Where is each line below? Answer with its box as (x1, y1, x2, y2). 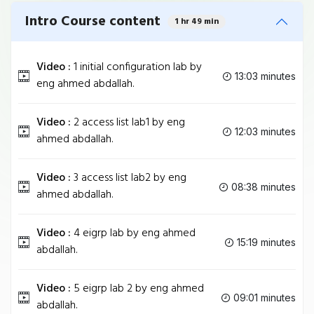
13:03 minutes (232, 69, 296, 82)
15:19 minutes (234, 235, 296, 248)
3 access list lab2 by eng (71, 169, 186, 187)
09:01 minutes (231, 291, 296, 303)
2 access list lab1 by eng (71, 114, 185, 132)
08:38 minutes (228, 180, 296, 193)
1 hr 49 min (175, 15, 219, 29)
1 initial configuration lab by (71, 58, 202, 76)
